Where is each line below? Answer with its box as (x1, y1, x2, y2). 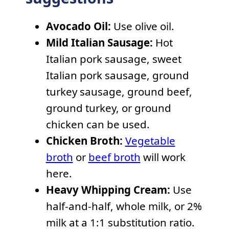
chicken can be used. (45, 117, 150, 132)
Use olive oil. (113, 19, 174, 34)
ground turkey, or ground (45, 101, 171, 116)
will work (140, 150, 186, 165)
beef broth (88, 150, 141, 165)
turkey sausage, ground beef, (45, 84, 192, 99)
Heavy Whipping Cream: (45, 182, 170, 197)
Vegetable (125, 133, 175, 148)
